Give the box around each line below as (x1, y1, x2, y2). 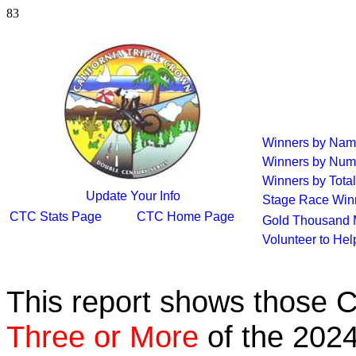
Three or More (6, 319, 199, 354)
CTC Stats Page (10, 210, 102, 223)
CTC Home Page (137, 210, 234, 223)
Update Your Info (86, 189, 180, 203)
